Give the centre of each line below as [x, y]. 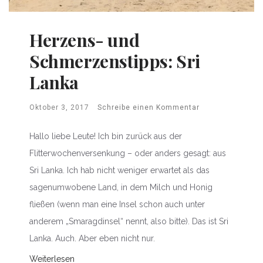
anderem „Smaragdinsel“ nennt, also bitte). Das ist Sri [129, 221]
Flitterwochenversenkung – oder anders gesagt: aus [128, 153]
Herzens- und [85, 40]
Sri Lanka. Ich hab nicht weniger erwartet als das [119, 170]
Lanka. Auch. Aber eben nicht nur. [92, 238]
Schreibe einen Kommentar [149, 107]
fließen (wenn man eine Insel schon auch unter [117, 204]
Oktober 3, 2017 [59, 107]
